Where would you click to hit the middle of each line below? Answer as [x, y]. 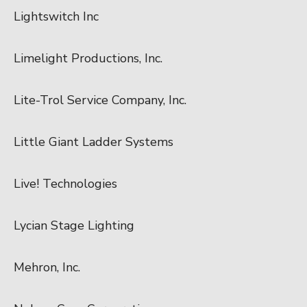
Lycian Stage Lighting [74, 225]
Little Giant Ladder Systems [94, 142]
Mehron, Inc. [47, 267]
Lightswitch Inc [56, 16]
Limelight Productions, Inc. [88, 58]
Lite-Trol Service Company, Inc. [100, 100]
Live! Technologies [65, 183]
